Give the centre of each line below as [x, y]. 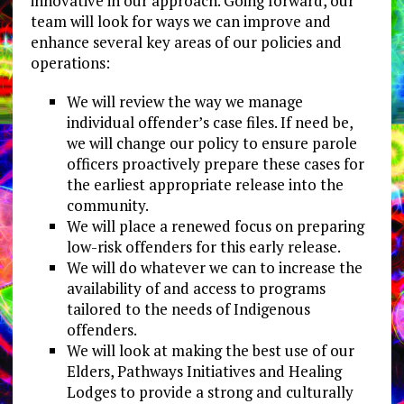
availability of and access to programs [196, 289]
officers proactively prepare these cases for [215, 164]
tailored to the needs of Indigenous [188, 309]
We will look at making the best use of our [210, 351]
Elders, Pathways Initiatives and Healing [204, 372]
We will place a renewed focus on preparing [215, 226]
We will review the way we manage [184, 102]
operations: [70, 63]
